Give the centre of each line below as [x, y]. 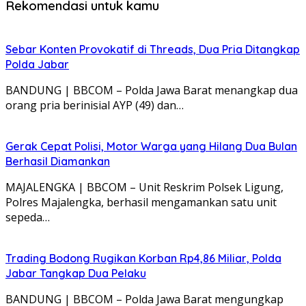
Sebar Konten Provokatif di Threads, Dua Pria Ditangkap [153, 49]
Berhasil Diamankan [58, 161]
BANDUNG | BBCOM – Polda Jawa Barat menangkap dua [152, 90]
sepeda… [28, 217]
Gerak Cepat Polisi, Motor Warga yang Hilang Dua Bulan [151, 146]
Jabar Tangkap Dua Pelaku [76, 273]
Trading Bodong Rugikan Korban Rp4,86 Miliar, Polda [143, 258]
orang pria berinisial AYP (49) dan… [95, 105]
